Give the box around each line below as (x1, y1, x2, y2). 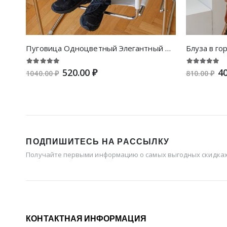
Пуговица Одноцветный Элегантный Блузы (165, 43, 171, 53)
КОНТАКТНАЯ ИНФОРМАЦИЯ (26, 213, 146, 225)
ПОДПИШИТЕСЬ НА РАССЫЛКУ (26, 136, 169, 148)
